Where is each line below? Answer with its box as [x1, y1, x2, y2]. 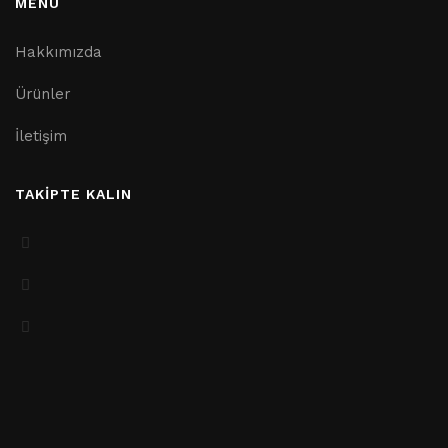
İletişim [15, 127, 67, 145]
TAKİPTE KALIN [15, 186, 132, 202]
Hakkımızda [15, 43, 102, 61]
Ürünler [15, 85, 71, 103]
